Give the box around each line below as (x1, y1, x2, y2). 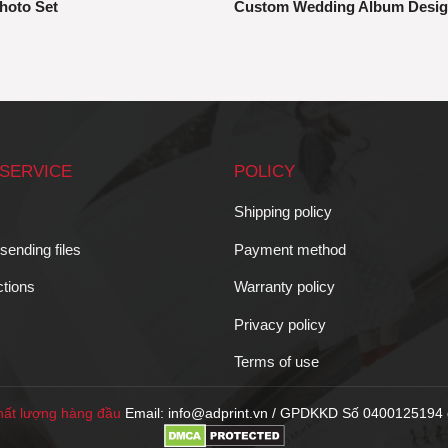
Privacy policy (234, 315, 326, 333)
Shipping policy (234, 203, 332, 221)
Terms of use (234, 353, 319, 371)
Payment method (234, 240, 346, 258)
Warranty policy (234, 278, 335, 296)
